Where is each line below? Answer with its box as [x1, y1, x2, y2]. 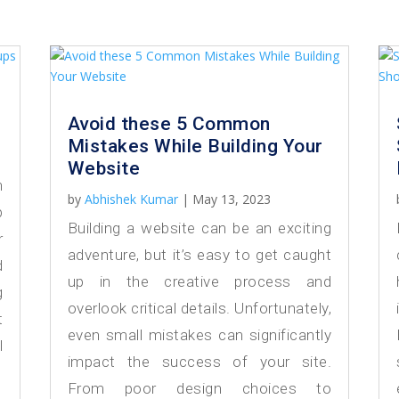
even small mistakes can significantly [67, 326, 332, 345]
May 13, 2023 [191, 191, 271, 208]
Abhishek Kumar [84, 191, 178, 208]
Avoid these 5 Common [67, 113, 271, 135]
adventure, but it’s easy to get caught [67, 246, 332, 265]
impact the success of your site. [67, 353, 332, 371]
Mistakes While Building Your [67, 135, 323, 158]
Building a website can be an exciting [67, 219, 332, 238]
